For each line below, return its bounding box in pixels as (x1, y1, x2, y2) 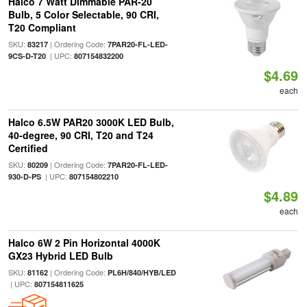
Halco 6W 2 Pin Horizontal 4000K (8, 236, 160, 249)
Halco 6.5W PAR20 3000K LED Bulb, (8, 115, 174, 129)
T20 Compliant (8, 21, 76, 34)
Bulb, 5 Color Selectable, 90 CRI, (8, 8, 159, 21)
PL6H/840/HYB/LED (107, 267, 176, 278)
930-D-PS (8, 171, 41, 182)
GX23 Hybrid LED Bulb (8, 249, 113, 262)
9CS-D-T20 (8, 51, 46, 61)
